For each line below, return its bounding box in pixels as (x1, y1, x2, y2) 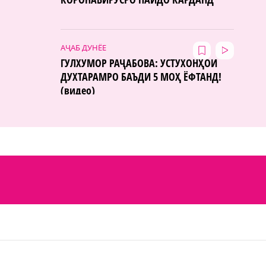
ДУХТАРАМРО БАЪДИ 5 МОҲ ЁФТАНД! (61, 69, 221, 84)
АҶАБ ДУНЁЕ (61, 42, 106, 53)
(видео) (61, 83, 95, 97)
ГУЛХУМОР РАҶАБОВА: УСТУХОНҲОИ (61, 55, 217, 70)
